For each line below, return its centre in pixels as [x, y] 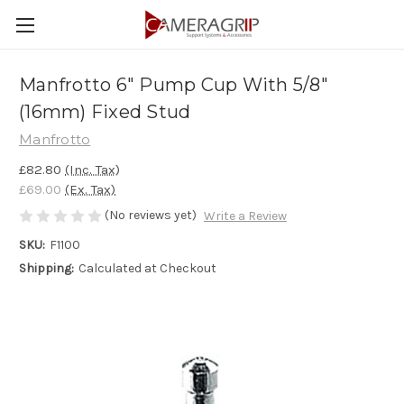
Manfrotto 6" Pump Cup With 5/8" [174, 85]
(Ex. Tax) [90, 189]
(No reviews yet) [151, 215]
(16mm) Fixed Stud [105, 112]
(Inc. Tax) [92, 169]
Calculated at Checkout [147, 269]
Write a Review [245, 216]
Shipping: [46, 269]
